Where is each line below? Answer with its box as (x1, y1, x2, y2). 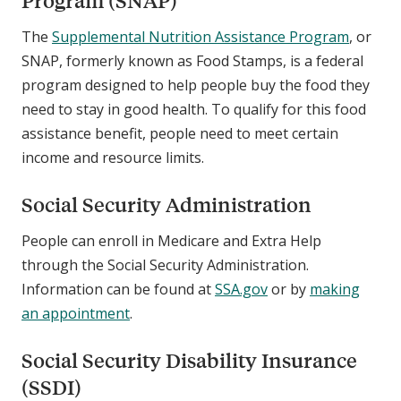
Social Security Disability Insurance (21, 347, 357, 374)
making (310, 279, 360, 300)
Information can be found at (21, 279, 215, 300)
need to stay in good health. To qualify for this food (21, 99, 366, 120)
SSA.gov (215, 279, 268, 300)
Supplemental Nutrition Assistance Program (52, 27, 349, 47)
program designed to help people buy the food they (21, 75, 370, 96)
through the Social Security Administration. (21, 255, 309, 276)
